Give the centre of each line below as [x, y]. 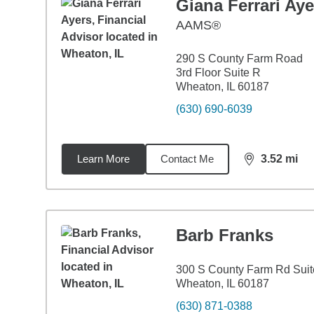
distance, [268, 165]
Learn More [103, 159]
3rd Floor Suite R [218, 73]
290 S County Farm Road [239, 59]
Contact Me [187, 159]
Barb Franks [224, 235]
